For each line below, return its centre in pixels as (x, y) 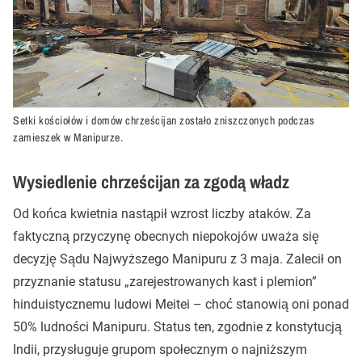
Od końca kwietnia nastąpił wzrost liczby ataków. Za (162, 214)
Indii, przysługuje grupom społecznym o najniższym (160, 349)
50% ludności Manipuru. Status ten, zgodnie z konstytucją (177, 327)
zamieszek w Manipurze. (69, 137)
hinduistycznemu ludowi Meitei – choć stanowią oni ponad (181, 304)
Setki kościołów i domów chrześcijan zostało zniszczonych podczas (164, 120)
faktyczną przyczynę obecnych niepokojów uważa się (166, 236)
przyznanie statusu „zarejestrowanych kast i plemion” (165, 282)
